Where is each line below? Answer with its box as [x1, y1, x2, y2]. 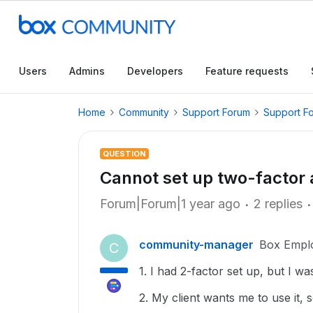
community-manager [139, 238, 254, 252]
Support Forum [182, 106, 250, 118]
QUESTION [103, 149, 146, 159]
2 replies [254, 196, 303, 211]
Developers [127, 65, 183, 77]
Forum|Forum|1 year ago [100, 196, 240, 211]
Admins [69, 65, 105, 77]
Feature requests [205, 65, 289, 77]
